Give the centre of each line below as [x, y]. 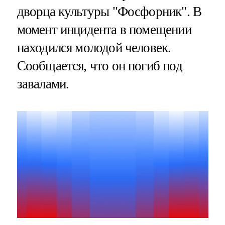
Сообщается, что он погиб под [99, 66]
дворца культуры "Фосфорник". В [109, 12]
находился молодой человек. [94, 48]
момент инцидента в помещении [104, 30]
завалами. [43, 84]
